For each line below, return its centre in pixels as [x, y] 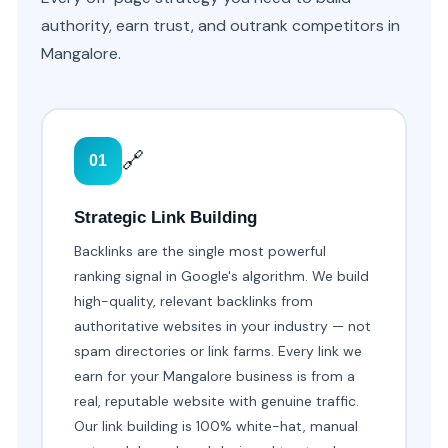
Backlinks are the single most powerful [200, 251]
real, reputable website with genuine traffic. [217, 401]
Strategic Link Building [166, 218]
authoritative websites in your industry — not [223, 326]
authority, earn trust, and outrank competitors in [220, 25]
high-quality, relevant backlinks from [194, 301]
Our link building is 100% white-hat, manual [216, 426]
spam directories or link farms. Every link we [218, 351]
